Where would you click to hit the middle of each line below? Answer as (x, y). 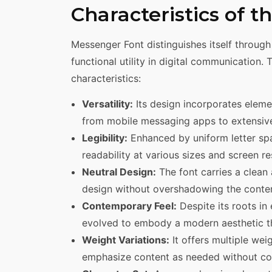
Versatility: (107, 104)
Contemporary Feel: (129, 206)
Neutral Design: (119, 172)
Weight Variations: (126, 240)
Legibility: (105, 138)
